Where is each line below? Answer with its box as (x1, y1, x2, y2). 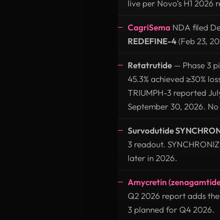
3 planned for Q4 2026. (128, 204, 215, 215)
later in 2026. (128, 152, 177, 163)
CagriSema (128, 22, 170, 32)
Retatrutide (128, 59, 172, 70)
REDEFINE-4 (128, 35, 176, 46)
